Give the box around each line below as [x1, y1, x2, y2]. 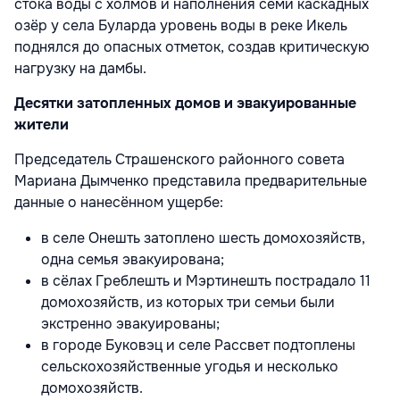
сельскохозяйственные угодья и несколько [41, 356, 338, 376]
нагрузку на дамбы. [14, 58, 146, 78]
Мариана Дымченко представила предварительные [14, 171, 367, 190]
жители [14, 114, 69, 134]
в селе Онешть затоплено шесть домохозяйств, [41, 228, 365, 247]
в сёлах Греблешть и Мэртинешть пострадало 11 [41, 271, 371, 290]
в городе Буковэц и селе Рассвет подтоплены [41, 335, 355, 354]
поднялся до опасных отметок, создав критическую [14, 37, 370, 56]
